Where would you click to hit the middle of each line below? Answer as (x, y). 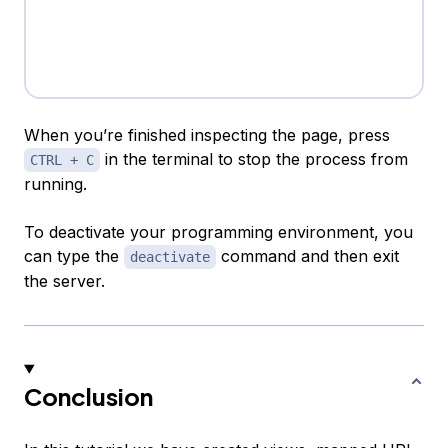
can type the (74, 255)
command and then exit (307, 255)
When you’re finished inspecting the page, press (207, 134)
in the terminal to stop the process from (254, 158)
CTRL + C (62, 159)
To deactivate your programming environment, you (218, 231)
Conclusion (88, 395)
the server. (64, 280)
